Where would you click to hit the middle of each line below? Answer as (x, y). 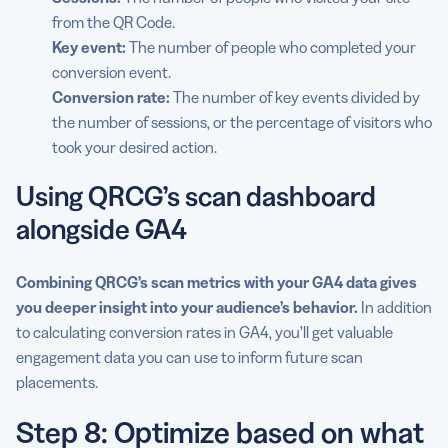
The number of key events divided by (295, 97)
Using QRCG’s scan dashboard (196, 196)
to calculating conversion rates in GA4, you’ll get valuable (204, 332)
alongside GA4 (101, 229)
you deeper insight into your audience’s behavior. (188, 307)
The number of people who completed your (271, 47)
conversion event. (111, 72)
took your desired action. (134, 147)
